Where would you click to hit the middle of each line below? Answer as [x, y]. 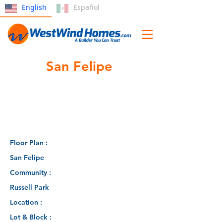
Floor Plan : [30, 143]
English [34, 7]
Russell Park [29, 187]
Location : [27, 202]
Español [86, 7]
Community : [31, 172]
